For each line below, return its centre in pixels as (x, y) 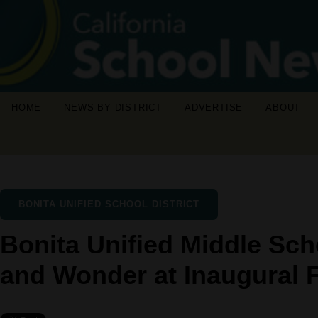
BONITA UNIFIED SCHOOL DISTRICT (109, 204)
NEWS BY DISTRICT (113, 108)
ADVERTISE (214, 108)
